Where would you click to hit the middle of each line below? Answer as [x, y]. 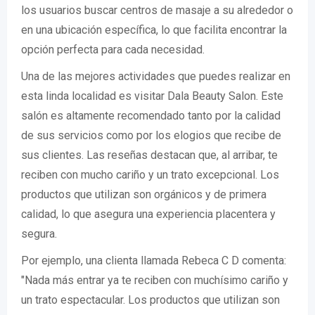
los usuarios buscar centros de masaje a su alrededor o [157, 11]
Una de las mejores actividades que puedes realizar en [156, 77]
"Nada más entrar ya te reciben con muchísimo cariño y [155, 281]
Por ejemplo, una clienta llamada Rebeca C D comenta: [154, 261]
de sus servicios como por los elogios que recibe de [151, 136]
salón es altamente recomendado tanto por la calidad [151, 116]
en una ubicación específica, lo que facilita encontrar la [154, 30]
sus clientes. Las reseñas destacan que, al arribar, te [149, 155]
